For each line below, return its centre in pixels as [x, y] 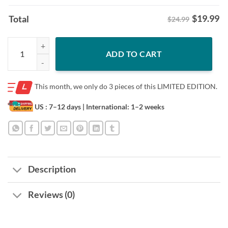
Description [52, 169]
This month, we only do [72, 87]
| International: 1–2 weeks [123, 106]
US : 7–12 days [57, 106]
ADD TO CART [134, 53]
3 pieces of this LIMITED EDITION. [163, 87]
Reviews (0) [52, 195]
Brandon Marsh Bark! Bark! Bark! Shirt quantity [83, 42]
